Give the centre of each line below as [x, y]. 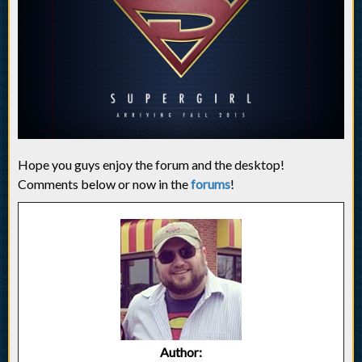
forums [210, 184]
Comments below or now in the [104, 184]
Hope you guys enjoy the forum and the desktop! [151, 165]
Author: [181, 352]
